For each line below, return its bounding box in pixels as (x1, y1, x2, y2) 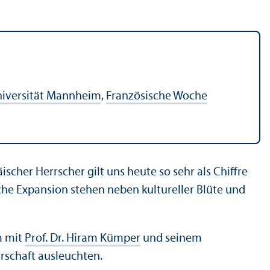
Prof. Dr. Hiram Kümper (25, 232, 140, 245)
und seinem (140, 232, 202, 245)
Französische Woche (106, 90, 207, 102)
